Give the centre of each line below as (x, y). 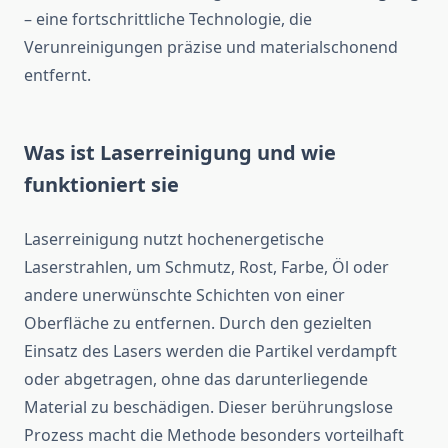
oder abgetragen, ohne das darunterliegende (196, 379)
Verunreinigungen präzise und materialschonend (211, 47)
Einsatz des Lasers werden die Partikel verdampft (210, 351)
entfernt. (57, 75)
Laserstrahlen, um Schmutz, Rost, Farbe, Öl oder (206, 267)
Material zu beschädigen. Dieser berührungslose (208, 407)
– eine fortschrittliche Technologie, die (168, 19)
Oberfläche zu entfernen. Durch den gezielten (198, 323)
